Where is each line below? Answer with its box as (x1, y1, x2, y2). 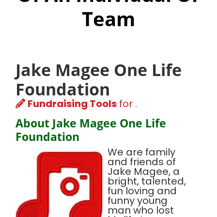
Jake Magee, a (108, 165, 180, 179)
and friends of (108, 155, 176, 169)
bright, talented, (108, 174, 186, 188)
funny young (108, 194, 168, 208)
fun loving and (108, 184, 177, 198)
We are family (108, 145, 175, 159)
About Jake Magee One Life (15, 115, 166, 131)
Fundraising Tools (28, 97, 117, 111)
